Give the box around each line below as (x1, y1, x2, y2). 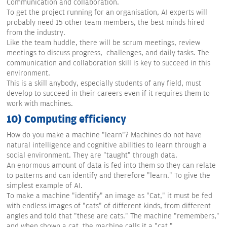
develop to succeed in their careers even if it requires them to (7, 89, 210, 98)
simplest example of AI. (7, 181, 83, 191)
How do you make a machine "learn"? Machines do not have (7, 131, 202, 140)
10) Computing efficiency (7, 113, 126, 126)
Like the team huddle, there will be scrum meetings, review (7, 39, 200, 48)
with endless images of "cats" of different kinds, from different (7, 202, 211, 211)
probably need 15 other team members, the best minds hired (7, 18, 205, 27)
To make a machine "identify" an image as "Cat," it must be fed (7, 192, 212, 201)
